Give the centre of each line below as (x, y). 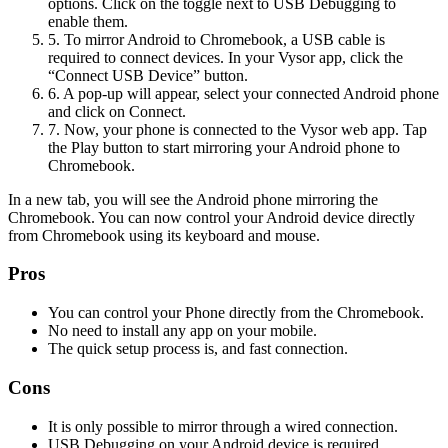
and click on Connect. (117, 111)
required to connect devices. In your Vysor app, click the (225, 57)
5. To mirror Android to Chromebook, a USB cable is (216, 39)
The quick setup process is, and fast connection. (198, 349)
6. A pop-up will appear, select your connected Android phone (243, 93)
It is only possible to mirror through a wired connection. (223, 426)
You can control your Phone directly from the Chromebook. (236, 313)
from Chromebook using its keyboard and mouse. (164, 235)
